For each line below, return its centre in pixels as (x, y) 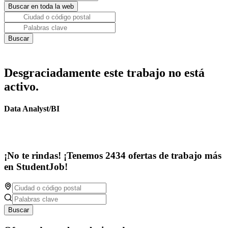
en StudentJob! (36, 167)
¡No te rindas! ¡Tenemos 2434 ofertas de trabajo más (113, 156)
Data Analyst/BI (32, 109)
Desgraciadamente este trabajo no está (104, 73)
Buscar (19, 210)
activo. (21, 87)
